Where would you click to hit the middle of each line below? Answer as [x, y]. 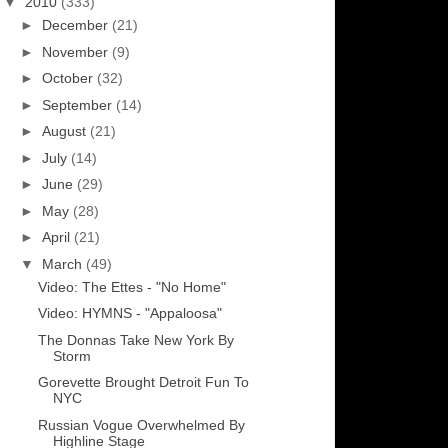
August [65, 131]
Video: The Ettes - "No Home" [131, 286]
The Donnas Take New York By [135, 339]
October [69, 78]
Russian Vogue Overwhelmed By [141, 424]
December [76, 25]
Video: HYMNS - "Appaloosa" [129, 313]
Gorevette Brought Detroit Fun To [143, 382]
